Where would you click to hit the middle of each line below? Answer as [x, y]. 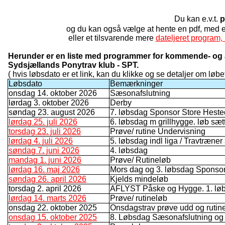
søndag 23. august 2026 [52, 112]
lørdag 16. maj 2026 [44, 169]
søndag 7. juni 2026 [44, 150]
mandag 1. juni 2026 [45, 160]
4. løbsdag [129, 150]
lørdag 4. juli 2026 [41, 141]
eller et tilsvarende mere [112, 38]
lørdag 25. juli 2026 [43, 122]
